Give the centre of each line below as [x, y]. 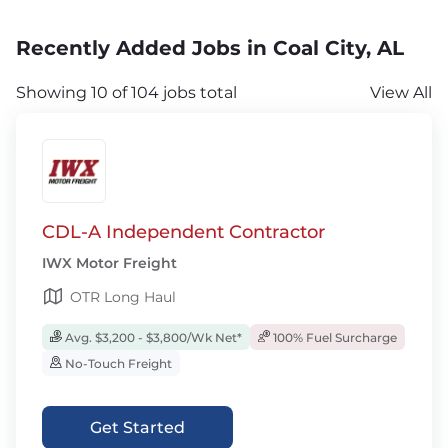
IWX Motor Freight [109, 263]
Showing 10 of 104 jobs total [126, 92]
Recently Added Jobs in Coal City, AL [210, 48]
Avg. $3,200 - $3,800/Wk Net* [152, 337]
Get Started [137, 427]
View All [401, 92]
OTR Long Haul [123, 297]
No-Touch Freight [117, 363]
